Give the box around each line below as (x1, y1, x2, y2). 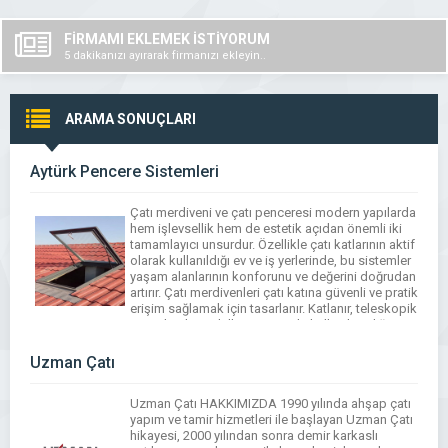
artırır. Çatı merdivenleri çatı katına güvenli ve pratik (130, 285, 418, 300)
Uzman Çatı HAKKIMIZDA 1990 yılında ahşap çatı (130, 396, 411, 411)
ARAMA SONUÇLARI (65, 111, 196, 127)
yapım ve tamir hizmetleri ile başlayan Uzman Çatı (130, 412, 413, 427)
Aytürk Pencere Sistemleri (30, 162, 219, 181)
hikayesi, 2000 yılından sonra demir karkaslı (130, 428, 378, 443)
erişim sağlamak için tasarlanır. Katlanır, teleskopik (130, 301, 417, 316)
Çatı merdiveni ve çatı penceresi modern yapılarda (130, 205, 416, 220)
